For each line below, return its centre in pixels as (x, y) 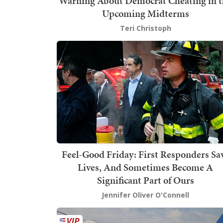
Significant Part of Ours (145, 180)
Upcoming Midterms (145, 13)
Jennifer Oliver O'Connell (145, 195)
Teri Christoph (145, 28)
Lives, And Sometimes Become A (145, 167)
